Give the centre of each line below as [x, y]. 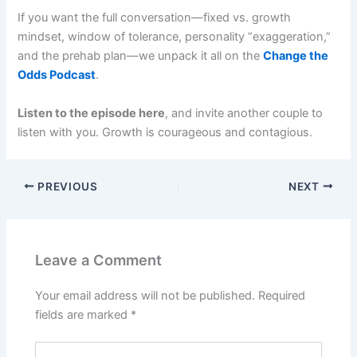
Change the [296, 56]
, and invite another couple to [244, 113]
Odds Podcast [57, 75]
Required [282, 296]
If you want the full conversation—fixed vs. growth [155, 18]
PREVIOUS [66, 186]
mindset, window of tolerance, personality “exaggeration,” [175, 37]
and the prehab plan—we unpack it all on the [141, 56]
